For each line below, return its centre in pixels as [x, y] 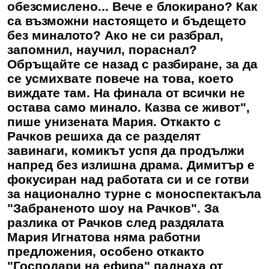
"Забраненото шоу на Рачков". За [113, 208]
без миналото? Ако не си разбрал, [115, 35]
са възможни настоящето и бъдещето [127, 21]
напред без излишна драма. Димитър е [131, 165]
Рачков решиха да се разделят [104, 136]
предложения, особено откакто [106, 252]
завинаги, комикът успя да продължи [126, 151]
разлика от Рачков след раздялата [116, 223]
